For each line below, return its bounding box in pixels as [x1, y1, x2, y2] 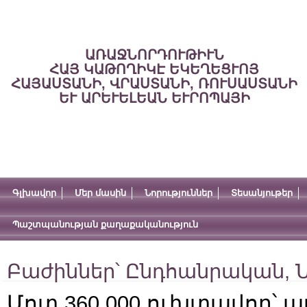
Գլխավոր [12, 188, 56, 198]
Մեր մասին [75, 188, 126, 198]
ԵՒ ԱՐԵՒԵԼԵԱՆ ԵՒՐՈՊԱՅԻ [58, 90, 250, 106]
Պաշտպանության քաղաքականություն [12, 219, 198, 230]
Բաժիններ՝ [7, 260, 125, 282]
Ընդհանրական [125, 260, 284, 282]
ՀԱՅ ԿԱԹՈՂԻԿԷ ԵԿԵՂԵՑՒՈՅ [49, 62, 259, 77]
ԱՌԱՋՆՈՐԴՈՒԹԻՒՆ [84, 47, 224, 62]
